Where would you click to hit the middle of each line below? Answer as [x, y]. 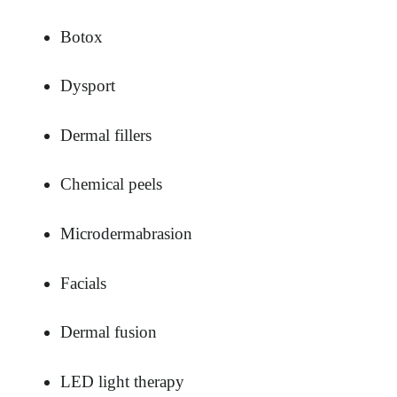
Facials [83, 283]
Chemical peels [111, 184]
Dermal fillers [106, 135]
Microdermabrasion [126, 233]
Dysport [88, 86]
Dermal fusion [109, 332]
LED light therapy [122, 381]
